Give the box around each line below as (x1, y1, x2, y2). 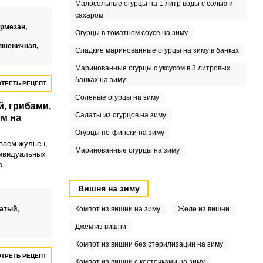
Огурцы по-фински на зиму (75, 129, 164, 137)
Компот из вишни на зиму (75, 205, 160, 213)
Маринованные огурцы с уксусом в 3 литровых (75, 64, 230, 72)
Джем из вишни (75, 222, 126, 231)
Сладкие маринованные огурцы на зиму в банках (75, 46, 239, 55)
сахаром (75, 11, 103, 19)
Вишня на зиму (77, 184, 140, 193)
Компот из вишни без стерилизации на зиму (75, 240, 223, 248)
